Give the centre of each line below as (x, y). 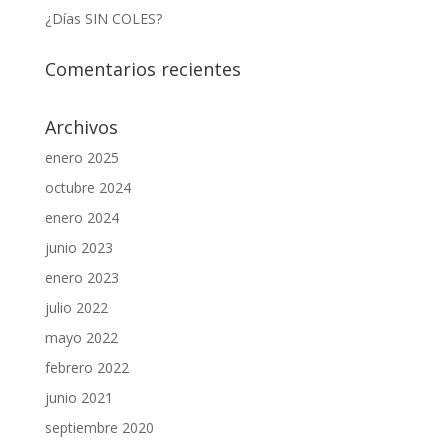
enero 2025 (81, 157)
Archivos (81, 126)
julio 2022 (76, 307)
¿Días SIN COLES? (103, 18)
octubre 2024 (87, 187)
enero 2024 (81, 217)
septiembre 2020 (99, 427)
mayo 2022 (81, 337)
